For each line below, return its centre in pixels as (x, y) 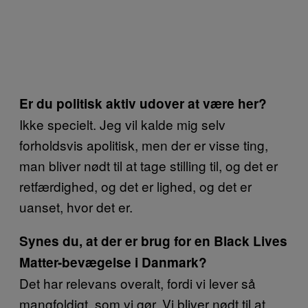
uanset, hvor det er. (76, 206)
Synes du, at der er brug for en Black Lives (153, 241)
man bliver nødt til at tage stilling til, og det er (148, 165)
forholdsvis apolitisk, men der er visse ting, (144, 144)
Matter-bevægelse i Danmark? (113, 262)
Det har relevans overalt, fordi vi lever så (137, 283)
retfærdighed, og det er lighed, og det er (135, 186)
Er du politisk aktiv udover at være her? (143, 103)
